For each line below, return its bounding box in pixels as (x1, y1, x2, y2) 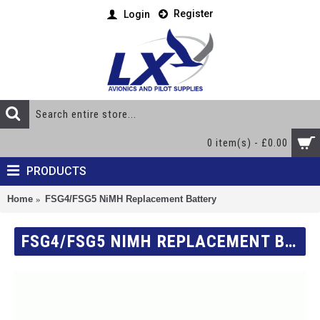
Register (174, 8, 214, 20)
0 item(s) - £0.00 (207, 136, 288, 149)
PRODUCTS (26, 164, 86, 178)
